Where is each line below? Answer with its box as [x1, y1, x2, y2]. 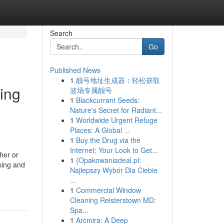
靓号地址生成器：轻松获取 [75, 75, 160, 85]
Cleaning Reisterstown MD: [69, 195, 156, 205]
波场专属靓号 [69, 85, 112, 95]
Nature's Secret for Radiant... [69, 105, 162, 115]
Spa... [69, 205, 88, 215]
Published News [49, 65, 100, 75]
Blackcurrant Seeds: [75, 95, 139, 105]
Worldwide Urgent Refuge [75, 115, 157, 125]
